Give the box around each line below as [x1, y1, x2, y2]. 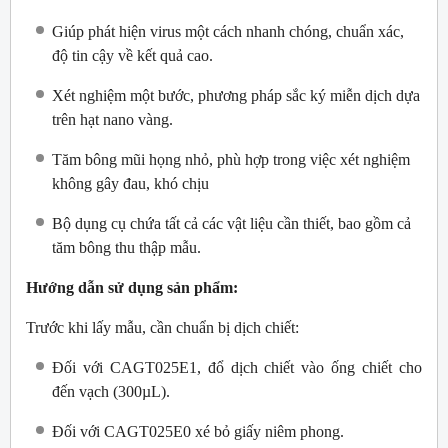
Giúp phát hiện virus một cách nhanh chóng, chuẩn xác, [52, 23, 404, 41]
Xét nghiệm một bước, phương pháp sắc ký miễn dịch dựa [52, 87, 420, 105]
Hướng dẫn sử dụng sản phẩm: [26, 279, 238, 297]
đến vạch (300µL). [52, 383, 170, 401]
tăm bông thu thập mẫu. [52, 239, 201, 257]
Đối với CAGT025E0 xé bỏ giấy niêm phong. [52, 423, 344, 441]
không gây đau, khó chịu [52, 175, 209, 193]
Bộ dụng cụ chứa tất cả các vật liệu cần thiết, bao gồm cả [52, 215, 411, 233]
